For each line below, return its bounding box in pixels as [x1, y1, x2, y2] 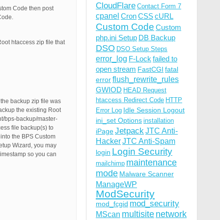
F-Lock [129, 55, 151, 63]
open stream [96, 65, 136, 73]
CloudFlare [96, 1, 136, 10]
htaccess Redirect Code [96, 96, 164, 104]
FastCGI [137, 65, 164, 73]
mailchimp [96, 160, 125, 167]
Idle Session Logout [123, 106, 185, 114]
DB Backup [138, 33, 175, 42]
